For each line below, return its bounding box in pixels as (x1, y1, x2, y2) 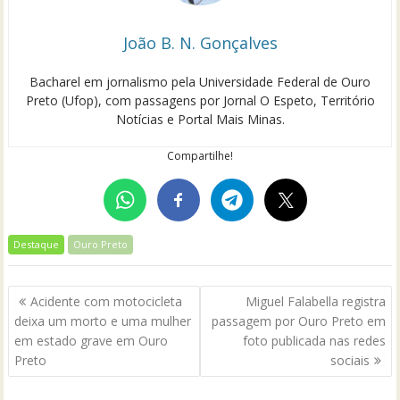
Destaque (13, 237, 60, 251)
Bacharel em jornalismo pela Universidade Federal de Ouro (29, 72, 371, 90)
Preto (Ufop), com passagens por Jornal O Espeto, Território (25, 91, 375, 109)
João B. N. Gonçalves (122, 31, 278, 54)
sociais (329, 352, 370, 370)
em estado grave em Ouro (14, 332, 169, 350)
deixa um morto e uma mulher (14, 312, 192, 330)
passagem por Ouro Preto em (211, 312, 386, 330)
